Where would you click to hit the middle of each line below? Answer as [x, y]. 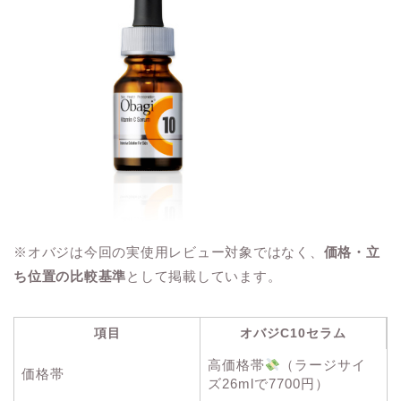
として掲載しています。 [204, 277]
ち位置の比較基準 [70, 277]
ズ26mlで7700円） [269, 384]
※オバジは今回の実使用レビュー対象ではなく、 [169, 252]
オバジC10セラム [293, 333]
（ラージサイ [324, 365]
